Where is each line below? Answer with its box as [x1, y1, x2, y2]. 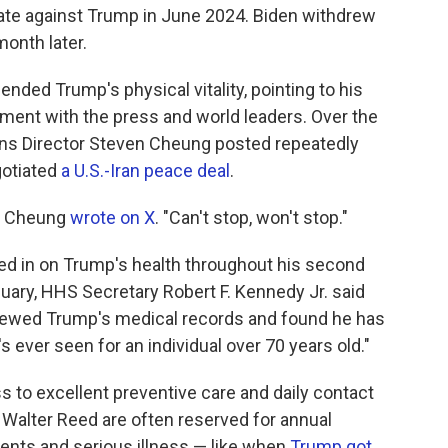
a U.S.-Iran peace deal [61, 160, 230, 182]
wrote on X [70, 207, 155, 229]
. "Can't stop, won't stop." [155, 207, 348, 229]
